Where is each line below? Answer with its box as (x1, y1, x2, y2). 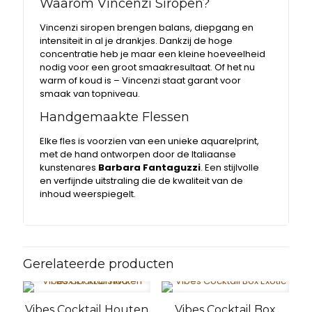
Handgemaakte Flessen (40, 109, 190, 125)
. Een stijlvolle (201, 161, 260, 174)
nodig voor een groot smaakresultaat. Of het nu (40, 61, 256, 74)
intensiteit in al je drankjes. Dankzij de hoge (40, 34, 233, 47)
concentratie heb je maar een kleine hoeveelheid (40, 47, 266, 61)
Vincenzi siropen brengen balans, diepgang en (40, 21, 254, 34)
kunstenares (40, 161, 99, 174)
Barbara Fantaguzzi (98, 161, 201, 174)
